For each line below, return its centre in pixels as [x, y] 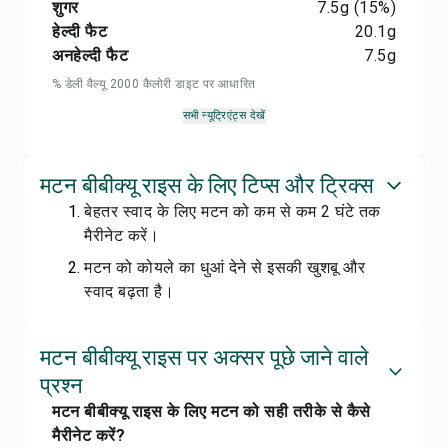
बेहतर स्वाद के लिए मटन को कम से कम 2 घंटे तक [232, 211]
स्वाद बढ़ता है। [129, 291]
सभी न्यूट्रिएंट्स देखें [224, 115]
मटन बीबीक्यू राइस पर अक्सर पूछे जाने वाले [204, 357]
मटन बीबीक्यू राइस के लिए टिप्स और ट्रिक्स [207, 185]
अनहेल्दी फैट [90, 55]
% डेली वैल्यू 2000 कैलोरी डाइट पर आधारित [154, 84]
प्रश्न [61, 385]
